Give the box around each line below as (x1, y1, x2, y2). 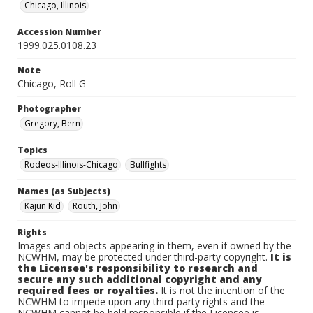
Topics (17, 144, 48, 156)
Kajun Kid (24, 200, 61, 212)
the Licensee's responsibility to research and (17, 261, 258, 275)
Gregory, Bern (24, 117, 80, 129)
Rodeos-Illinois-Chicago (24, 159, 118, 170)
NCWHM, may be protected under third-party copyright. (17, 250, 270, 263)
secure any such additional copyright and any (17, 272, 262, 286)
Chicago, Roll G (17, 77, 86, 90)
